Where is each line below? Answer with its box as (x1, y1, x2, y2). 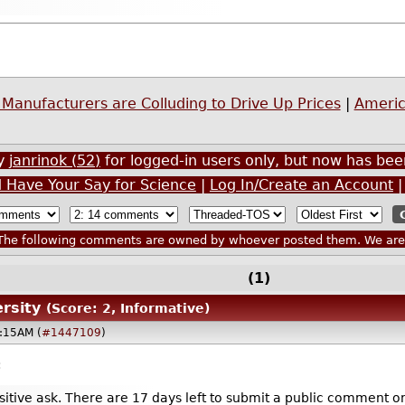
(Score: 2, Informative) (45, 301, 210, 316)
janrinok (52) (8, 152, 100, 170)
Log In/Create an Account (209, 176, 393, 194)
